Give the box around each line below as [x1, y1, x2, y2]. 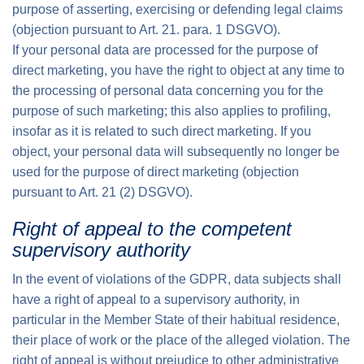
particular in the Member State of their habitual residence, [12, 313, 340, 327]
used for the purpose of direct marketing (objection [12, 165, 299, 179]
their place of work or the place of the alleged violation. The [12, 333, 350, 347]
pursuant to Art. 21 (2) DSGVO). [12, 185, 193, 199]
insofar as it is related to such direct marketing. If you [12, 124, 311, 138]
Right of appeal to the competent [12, 218, 292, 240]
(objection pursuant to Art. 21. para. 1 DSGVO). [12, 23, 280, 37]
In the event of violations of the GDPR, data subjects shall [12, 272, 341, 286]
